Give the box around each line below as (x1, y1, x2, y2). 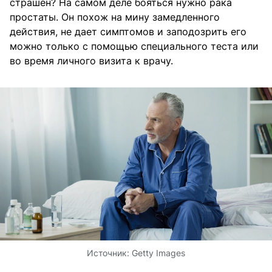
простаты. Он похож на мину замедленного (10, 11, 220, 24)
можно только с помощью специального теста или (10, 40, 259, 53)
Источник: (87, 248, 132, 259)
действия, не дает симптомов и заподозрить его (10, 25, 246, 38)
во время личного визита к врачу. (10, 55, 173, 67)
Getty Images (132, 248, 185, 259)
